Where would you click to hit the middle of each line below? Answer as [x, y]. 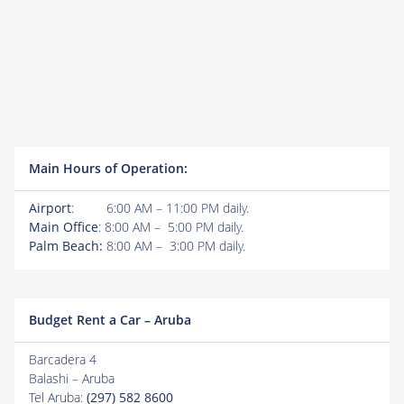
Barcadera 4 [63, 359]
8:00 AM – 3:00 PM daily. [174, 246]
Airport [50, 208]
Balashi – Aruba [72, 378]
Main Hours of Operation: [108, 168]
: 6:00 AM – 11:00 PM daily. [160, 208]
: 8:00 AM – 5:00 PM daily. [171, 227]
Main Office [64, 227]
